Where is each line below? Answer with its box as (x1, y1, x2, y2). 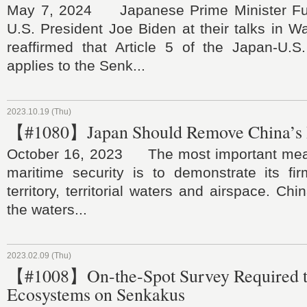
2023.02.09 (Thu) (7, 251, 71, 260)
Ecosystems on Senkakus (7, 282, 185, 306)
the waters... (7, 201, 87, 217)
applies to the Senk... (7, 58, 145, 73)
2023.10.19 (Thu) (7, 107, 71, 116)
